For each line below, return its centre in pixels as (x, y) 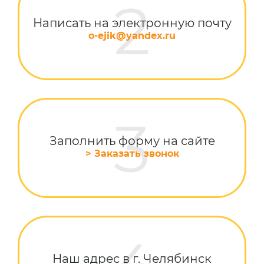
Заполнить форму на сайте (132, 141)
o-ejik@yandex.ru (132, 36)
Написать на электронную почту (132, 23)
